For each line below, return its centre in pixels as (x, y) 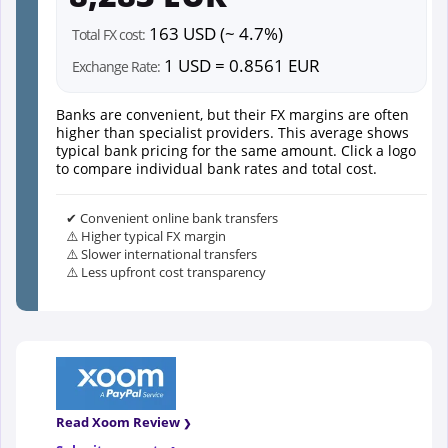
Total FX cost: (108, 35)
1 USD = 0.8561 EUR (240, 66)
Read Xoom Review (118, 422)
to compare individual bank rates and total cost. (216, 169)
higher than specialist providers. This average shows (232, 133)
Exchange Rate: (116, 67)
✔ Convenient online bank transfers (172, 218)
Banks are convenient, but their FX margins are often (232, 115)
